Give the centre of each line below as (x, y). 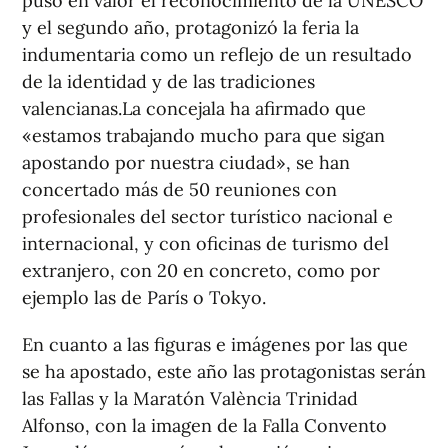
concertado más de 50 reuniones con (179, 189)
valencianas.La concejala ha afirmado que (194, 108)
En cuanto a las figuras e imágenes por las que (215, 344)
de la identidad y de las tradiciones (168, 81)
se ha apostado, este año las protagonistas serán (224, 371)
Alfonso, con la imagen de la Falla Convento (204, 425)
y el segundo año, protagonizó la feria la (190, 27)
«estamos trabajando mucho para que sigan (203, 135)
